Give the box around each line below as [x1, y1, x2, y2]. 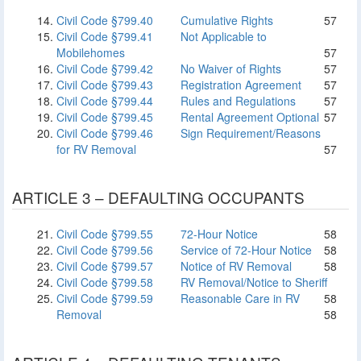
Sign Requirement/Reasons [177, 125, 321, 141]
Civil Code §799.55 [56, 226, 153, 242]
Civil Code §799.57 [56, 258, 153, 274]
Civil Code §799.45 [56, 109, 153, 125]
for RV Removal [56, 141, 136, 157]
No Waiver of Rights [177, 60, 281, 77]
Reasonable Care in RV [177, 290, 300, 306]
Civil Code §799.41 [56, 28, 153, 44]
